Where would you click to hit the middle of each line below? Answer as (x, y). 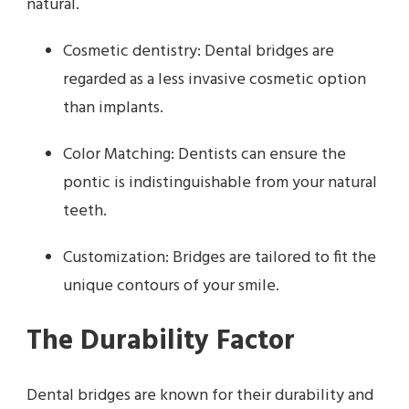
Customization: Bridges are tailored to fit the (220, 258)
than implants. (113, 109)
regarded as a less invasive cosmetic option (215, 80)
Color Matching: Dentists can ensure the (204, 155)
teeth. (85, 212)
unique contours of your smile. (171, 287)
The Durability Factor (161, 342)
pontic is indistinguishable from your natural (220, 184)
